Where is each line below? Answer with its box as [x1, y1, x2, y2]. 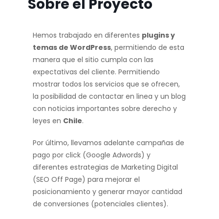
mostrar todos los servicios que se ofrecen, [32, 79, 180, 89]
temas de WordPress [32, 42, 111, 52]
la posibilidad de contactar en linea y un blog [32, 91, 186, 101]
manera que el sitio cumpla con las [32, 54, 153, 65]
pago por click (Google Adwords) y [32, 150, 151, 160]
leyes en [32, 115, 63, 126]
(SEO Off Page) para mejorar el [32, 174, 140, 184]
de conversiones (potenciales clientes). [32, 198, 168, 209]
